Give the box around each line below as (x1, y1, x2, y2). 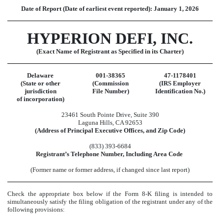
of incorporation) (16, 95, 64, 103)
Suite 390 (133, 110, 159, 118)
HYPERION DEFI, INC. (27, 29, 193, 47)
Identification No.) (155, 87, 205, 95)
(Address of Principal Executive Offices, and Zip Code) (35, 126, 185, 134)
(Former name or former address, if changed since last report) (30, 165, 190, 173)
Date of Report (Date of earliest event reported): (21, 5, 154, 13)
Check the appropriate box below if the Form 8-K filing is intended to (7, 190, 213, 198)
